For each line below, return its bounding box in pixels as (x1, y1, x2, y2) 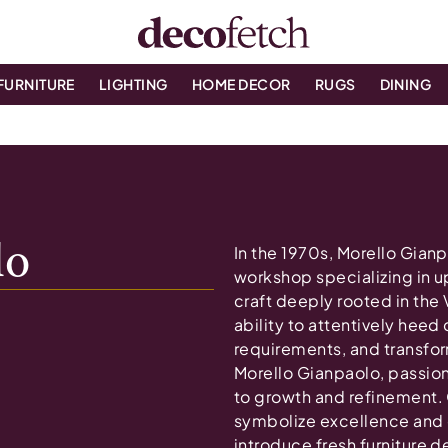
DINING (379, 75, 432, 93)
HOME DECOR (191, 75, 291, 93)
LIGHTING (98, 75, 168, 93)
